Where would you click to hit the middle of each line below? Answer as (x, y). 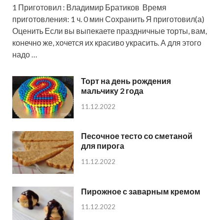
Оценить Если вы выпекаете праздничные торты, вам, (110, 31)
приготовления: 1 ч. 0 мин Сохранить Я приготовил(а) (108, 19)
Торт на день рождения (126, 81)
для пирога (103, 146)
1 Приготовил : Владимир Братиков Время (89, 7)
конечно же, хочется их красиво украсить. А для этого (107, 43)
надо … (25, 55)
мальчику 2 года (112, 91)
